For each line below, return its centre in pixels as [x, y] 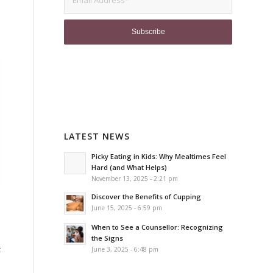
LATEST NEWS [97, 136]
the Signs [108, 238]
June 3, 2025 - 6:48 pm [125, 249]
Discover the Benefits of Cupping [147, 197]
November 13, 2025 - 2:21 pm [135, 179]
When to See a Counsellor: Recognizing [158, 227]
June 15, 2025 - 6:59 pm [127, 208]
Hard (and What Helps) [129, 167]
